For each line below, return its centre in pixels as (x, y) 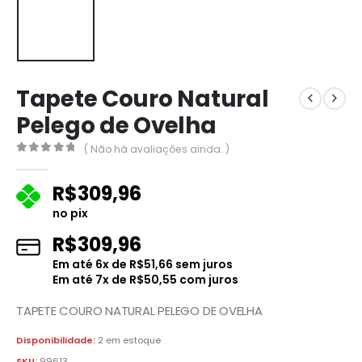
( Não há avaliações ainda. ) (157, 149)
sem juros (203, 264)
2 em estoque (129, 341)
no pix (70, 213)
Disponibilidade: (57, 341)
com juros (208, 279)
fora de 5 (57, 162)
